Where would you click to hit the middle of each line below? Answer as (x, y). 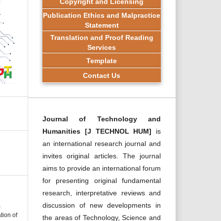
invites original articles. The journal (102, 156)
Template (102, 60)
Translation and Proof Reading (102, 37)
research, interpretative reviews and (102, 193)
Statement (102, 25)
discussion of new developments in (102, 205)
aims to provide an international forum (102, 168)
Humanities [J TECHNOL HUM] (99, 131)
